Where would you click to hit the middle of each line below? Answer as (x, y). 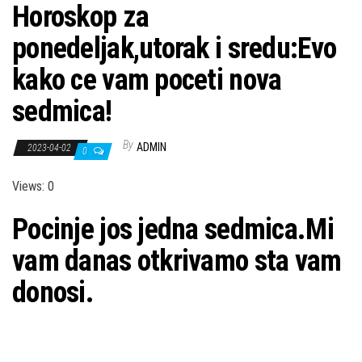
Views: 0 (33, 187)
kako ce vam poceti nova (147, 80)
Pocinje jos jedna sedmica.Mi (173, 230)
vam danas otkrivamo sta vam (177, 261)
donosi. (53, 293)
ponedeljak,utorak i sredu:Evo (175, 49)
